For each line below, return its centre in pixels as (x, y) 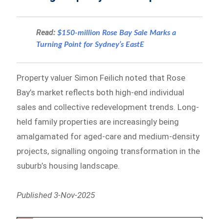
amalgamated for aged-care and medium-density (108, 137)
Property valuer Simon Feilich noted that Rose (101, 78)
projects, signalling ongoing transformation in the (109, 151)
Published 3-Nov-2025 (56, 195)
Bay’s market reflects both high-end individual (101, 93)
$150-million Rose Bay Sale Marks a (117, 33)
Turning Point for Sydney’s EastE (90, 45)
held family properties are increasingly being (98, 122)
